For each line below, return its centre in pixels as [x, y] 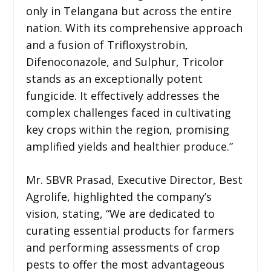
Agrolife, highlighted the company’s [119, 196]
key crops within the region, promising [127, 129]
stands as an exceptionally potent [114, 78]
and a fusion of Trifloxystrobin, [107, 44]
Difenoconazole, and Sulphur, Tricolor [125, 61]
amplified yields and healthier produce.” [129, 146]
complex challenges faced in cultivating [128, 112]
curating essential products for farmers [130, 230]
